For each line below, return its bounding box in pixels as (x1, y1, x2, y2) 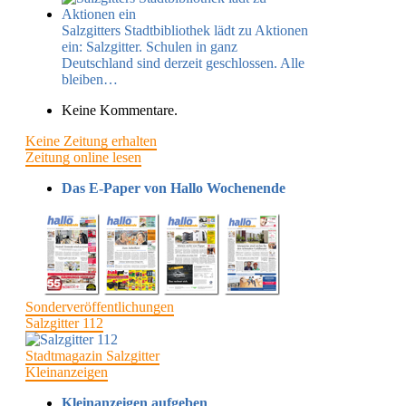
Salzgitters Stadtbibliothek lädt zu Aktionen (62, 22, 308, 38)
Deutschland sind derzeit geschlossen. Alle (62, 54, 304, 71)
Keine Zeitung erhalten (25, 132, 157, 149)
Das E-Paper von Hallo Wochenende (62, 179, 285, 196)
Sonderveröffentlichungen (25, 298, 174, 314)
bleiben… (62, 71, 118, 87)
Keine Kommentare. (62, 101, 178, 118)
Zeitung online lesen (25, 149, 141, 165)
